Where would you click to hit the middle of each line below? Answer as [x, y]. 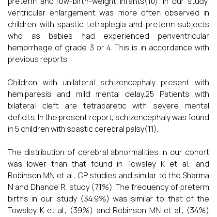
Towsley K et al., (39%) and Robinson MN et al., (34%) [108, 210]
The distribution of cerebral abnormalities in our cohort [108, 152]
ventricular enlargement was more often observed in [108, 13]
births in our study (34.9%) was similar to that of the [108, 199]
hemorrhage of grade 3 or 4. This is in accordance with [108, 47]
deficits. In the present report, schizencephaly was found [108, 117]
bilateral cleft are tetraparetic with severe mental [108, 106]
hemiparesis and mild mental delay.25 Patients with [108, 94]
